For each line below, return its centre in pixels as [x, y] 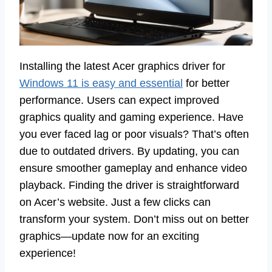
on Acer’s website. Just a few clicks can [115, 202]
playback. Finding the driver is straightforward [129, 185]
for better [206, 83]
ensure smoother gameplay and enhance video [133, 168]
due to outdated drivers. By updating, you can [129, 151]
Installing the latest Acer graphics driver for [122, 66]
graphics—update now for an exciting [109, 236]
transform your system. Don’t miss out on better [134, 219]
